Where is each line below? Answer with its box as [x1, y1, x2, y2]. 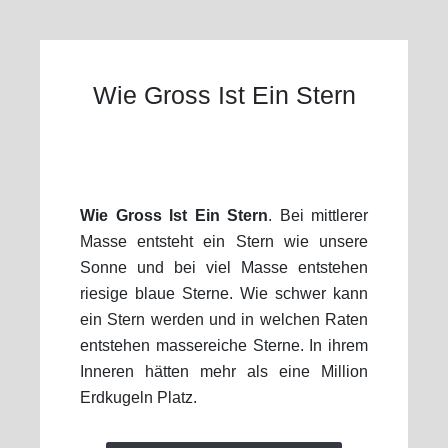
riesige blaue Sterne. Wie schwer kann [80, 285, 368, 302]
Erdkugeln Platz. [80, 389, 197, 406]
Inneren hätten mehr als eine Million [80, 363, 368, 380]
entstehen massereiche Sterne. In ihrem [80, 337, 368, 354]
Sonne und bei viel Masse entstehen [80, 259, 368, 276]
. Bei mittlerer [268, 207, 368, 224]
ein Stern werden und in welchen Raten [80, 311, 368, 328]
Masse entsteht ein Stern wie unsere [80, 233, 368, 250]
